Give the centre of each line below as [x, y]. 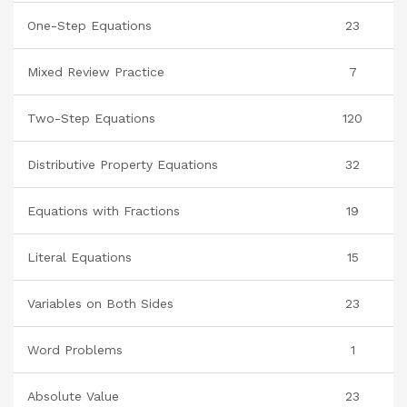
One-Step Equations [89, 25]
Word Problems [75, 350]
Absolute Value [73, 396]
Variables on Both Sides [100, 303]
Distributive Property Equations [123, 164]
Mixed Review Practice [96, 72]
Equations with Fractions [104, 211]
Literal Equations [79, 257]
